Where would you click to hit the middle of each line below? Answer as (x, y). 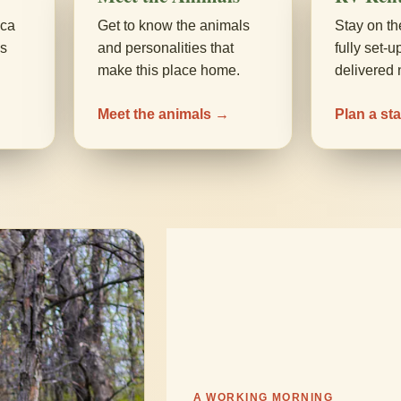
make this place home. (169, 70)
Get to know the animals (174, 26)
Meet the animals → (163, 114)
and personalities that (166, 48)
